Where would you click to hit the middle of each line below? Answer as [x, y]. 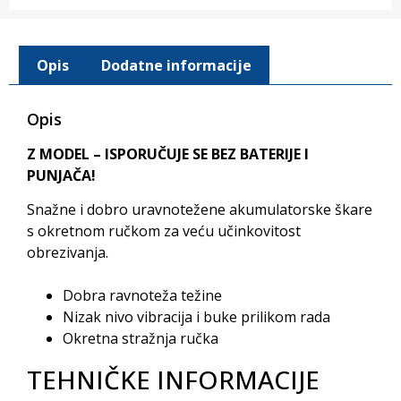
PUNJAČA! [61, 175]
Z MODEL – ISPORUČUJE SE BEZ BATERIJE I [168, 154]
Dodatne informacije [176, 65]
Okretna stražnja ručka [141, 339]
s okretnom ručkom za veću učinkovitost [164, 230]
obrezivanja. [68, 252]
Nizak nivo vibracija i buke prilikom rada [196, 317]
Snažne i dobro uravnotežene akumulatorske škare [200, 209]
